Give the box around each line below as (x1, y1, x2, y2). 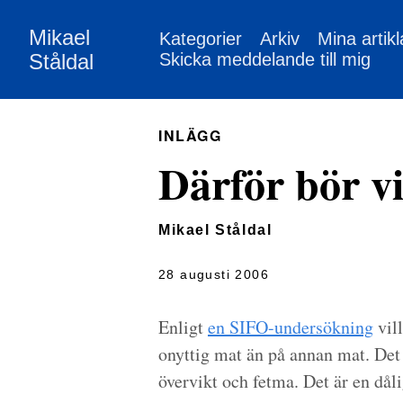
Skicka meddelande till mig (159, 49, 372, 69)
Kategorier (159, 29, 243, 49)
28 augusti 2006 (158, 267, 269, 282)
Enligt (158, 315, 208, 339)
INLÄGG (158, 125, 222, 146)
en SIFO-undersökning (208, 315, 373, 339)
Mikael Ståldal (158, 222, 273, 237)
